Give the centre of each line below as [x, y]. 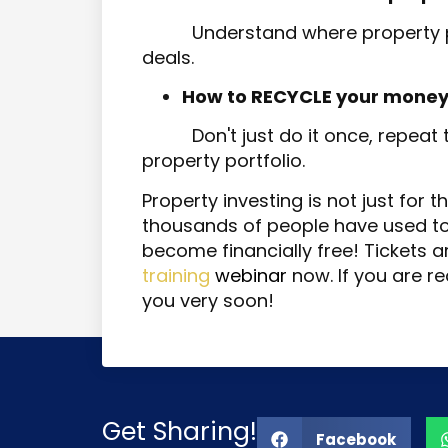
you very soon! [208, 300]
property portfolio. [223, 161]
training [176, 275]
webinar [251, 275]
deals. [168, 57]
